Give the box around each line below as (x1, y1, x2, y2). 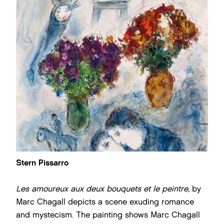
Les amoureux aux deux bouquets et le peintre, (16, 184, 192, 193)
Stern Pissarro (16, 158, 68, 167)
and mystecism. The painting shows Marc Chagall (16, 210, 200, 219)
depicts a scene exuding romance (68, 197, 194, 206)
